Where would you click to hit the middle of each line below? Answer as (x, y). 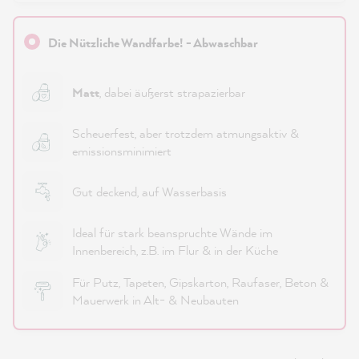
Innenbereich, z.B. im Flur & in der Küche (175, 250)
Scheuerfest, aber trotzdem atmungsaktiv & (186, 133)
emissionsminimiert (122, 151)
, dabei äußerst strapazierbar (172, 92)
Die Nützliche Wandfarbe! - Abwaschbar (153, 42)
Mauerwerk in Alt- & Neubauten (155, 300)
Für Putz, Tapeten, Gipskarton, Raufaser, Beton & (200, 282)
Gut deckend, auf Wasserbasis (149, 192)
